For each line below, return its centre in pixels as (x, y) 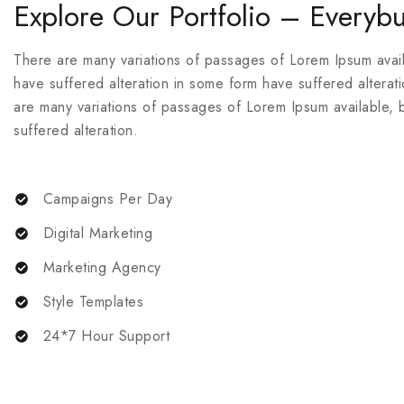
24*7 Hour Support (106, 336)
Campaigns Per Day (107, 199)
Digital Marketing (97, 233)
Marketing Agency (102, 267)
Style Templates (93, 302)
